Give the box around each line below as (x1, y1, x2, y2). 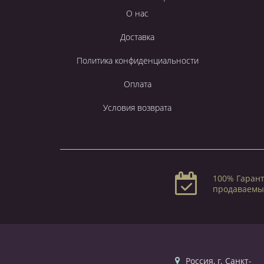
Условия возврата (103, 101, 172, 113)
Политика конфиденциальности (76, 54, 199, 66)
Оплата (123, 78, 151, 90)
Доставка (120, 31, 155, 42)
